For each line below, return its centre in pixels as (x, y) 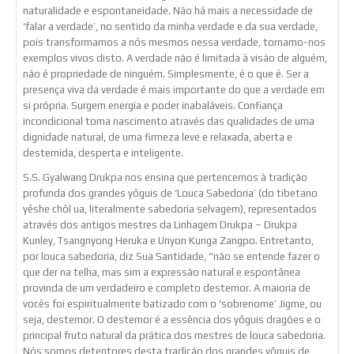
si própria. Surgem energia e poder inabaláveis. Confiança (153, 106)
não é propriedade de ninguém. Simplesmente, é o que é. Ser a (166, 74)
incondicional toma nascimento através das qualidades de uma (169, 122)
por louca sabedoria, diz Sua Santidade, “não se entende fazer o (171, 256)
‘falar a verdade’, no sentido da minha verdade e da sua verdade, (170, 27)
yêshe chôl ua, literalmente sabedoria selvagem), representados (170, 209)
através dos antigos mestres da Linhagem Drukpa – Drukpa (160, 224)
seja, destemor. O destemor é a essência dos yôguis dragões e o (172, 319)
